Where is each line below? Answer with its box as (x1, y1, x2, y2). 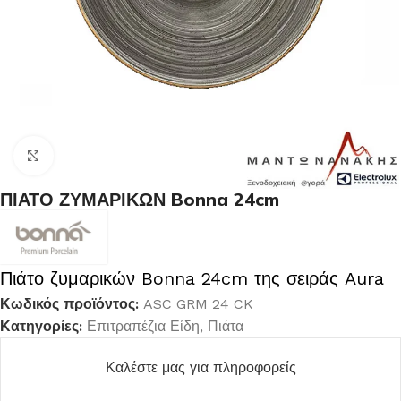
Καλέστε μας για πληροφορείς (105, 359, 296, 377)
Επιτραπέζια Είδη (87, 318, 200, 336)
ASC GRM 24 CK (143, 295, 253, 313)
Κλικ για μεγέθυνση (53, 149, 172, 164)
